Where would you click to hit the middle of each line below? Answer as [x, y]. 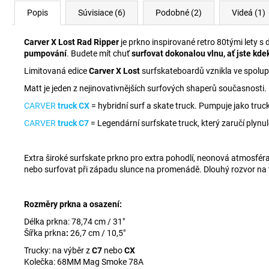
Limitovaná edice [56, 71]
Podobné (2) [179, 13]
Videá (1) [249, 13]
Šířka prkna [45, 233]
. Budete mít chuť [99, 53]
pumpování [45, 53]
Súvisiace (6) [102, 13]
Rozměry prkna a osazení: [73, 204]
